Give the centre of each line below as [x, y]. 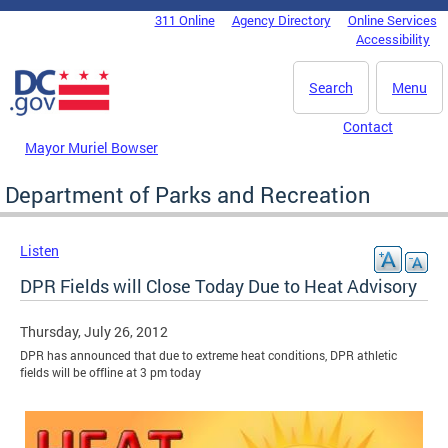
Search [331, 87]
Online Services [392, 20]
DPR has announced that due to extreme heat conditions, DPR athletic [208, 355]
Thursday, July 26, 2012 [94, 331]
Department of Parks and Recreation [188, 194]
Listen [39, 250]
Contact [368, 126]
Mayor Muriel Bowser [91, 147]
